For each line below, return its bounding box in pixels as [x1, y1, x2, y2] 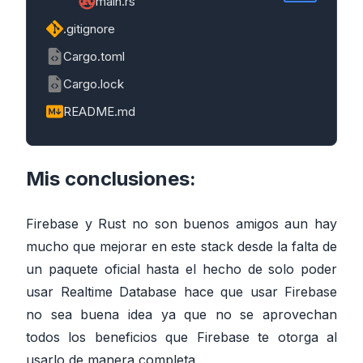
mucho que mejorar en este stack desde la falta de [26, 237, 337, 254]
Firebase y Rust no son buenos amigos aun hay [26, 215, 337, 232]
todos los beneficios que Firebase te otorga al [26, 328, 337, 345]
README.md [63, 103, 135, 119]
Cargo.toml [63, 48, 125, 64]
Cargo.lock [63, 75, 124, 92]
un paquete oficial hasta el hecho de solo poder [26, 260, 337, 277]
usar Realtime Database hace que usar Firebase [26, 283, 337, 300]
